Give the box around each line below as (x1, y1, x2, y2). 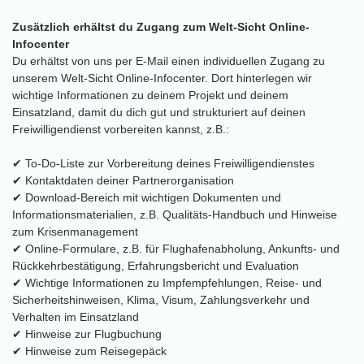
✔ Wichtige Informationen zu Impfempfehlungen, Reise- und (12, 276, 322, 289)
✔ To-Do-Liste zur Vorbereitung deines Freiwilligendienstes (12, 157, 314, 170)
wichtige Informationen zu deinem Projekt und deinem (12, 89, 288, 102)
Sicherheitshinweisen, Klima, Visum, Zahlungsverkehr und (12, 293, 310, 306)
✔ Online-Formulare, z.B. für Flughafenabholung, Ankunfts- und (12, 242, 340, 255)
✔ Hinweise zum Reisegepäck (12, 344, 167, 357)
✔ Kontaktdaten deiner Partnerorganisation (12, 174, 234, 187)
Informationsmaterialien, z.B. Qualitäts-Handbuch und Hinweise (12, 208, 337, 221)
